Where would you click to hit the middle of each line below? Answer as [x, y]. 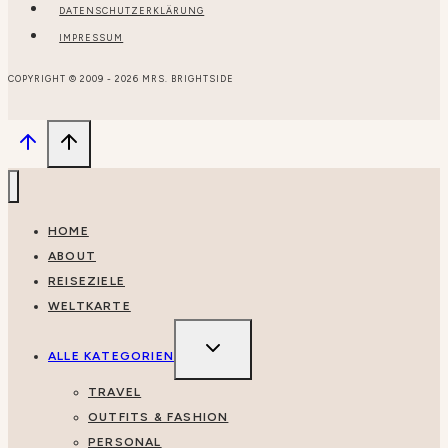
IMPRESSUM [91, 37]
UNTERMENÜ [240, 341]
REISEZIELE [86, 280]
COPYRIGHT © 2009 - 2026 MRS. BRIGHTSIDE [121, 78]
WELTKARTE [89, 305]
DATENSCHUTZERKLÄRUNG [132, 10]
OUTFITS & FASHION [158, 416]
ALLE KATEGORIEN [111, 355]
